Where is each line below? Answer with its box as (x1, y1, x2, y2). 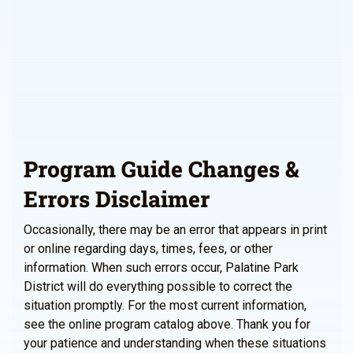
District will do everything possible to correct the (24, 279, 292, 294)
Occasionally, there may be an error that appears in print (24, 222, 327, 237)
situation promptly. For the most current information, (24, 298, 307, 313)
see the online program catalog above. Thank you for (24, 317, 310, 332)
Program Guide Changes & (24, 154, 299, 184)
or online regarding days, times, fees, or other (24, 241, 273, 256)
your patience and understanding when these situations (24, 336, 326, 351)
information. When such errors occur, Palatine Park (24, 260, 299, 275)
